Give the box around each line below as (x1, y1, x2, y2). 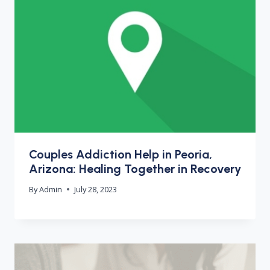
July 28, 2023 (74, 183, 118, 195)
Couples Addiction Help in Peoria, (29, 146, 212, 162)
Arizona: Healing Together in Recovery (29, 161, 241, 176)
